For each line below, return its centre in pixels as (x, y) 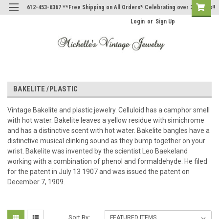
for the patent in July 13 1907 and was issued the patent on (99, 171)
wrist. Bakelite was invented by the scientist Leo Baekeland (98, 151)
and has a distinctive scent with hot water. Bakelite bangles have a (109, 130)
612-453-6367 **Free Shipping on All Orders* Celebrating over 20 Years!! (121, 7)
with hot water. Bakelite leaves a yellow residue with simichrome (106, 120)
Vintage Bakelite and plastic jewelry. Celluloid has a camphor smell (109, 110)
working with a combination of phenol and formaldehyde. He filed (107, 161)
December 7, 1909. (36, 182)
